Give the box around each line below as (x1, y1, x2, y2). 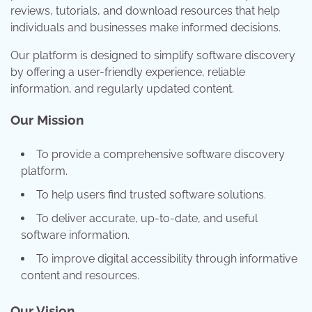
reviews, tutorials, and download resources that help (10, 3, 280, 17)
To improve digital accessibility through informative (36, 252, 297, 266)
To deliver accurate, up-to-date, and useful (36, 212, 258, 226)
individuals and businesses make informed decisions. (10, 20, 281, 34)
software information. (21, 228, 130, 242)
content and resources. (21, 269, 139, 283)
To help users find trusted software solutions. (36, 188, 266, 202)
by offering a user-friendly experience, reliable (10, 65, 245, 79)
